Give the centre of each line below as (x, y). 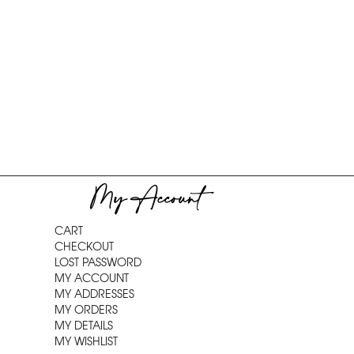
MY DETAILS (83, 326)
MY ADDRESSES (94, 294)
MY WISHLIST (86, 341)
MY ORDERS (86, 310)
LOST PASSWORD (98, 262)
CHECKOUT (84, 247)
